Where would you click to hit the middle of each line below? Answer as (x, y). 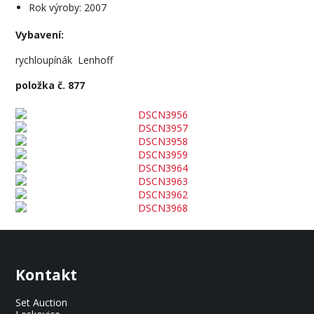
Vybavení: (40, 35)
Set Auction (42, 302)
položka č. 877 (50, 86)
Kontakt (47, 274)
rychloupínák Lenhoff (64, 60)
